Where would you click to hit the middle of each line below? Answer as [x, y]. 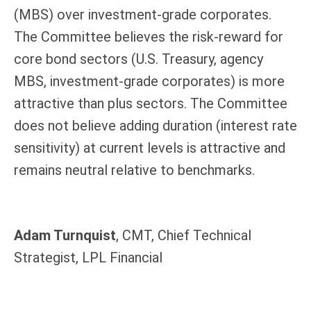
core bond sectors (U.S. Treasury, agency [138, 59]
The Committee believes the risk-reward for [149, 36]
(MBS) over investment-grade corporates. [143, 14]
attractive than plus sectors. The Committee [151, 103]
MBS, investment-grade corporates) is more [149, 81]
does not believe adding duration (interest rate [155, 125]
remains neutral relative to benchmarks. [134, 170]
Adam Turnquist [65, 235]
